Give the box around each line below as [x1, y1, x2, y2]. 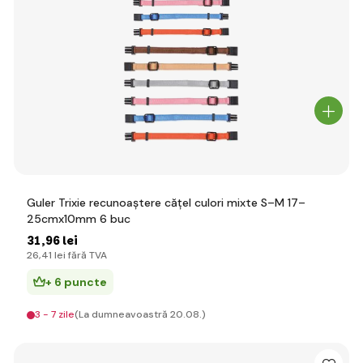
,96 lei [41, 233, 78, 249]
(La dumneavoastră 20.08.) [75, 308, 206, 321]
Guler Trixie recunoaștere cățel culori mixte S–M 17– [27, 195, 305, 210]
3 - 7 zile [35, 308, 75, 321]
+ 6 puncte [45, 275, 107, 289]
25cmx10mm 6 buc [27, 211, 130, 226]
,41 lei [39, 249, 66, 262]
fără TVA [66, 249, 107, 262]
